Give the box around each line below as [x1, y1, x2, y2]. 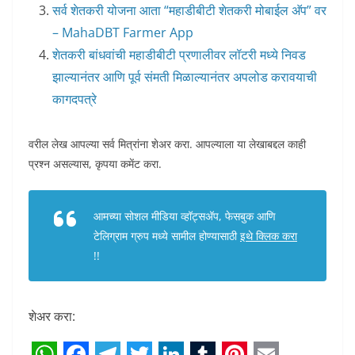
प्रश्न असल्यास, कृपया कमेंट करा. [29, 156, 162, 171]
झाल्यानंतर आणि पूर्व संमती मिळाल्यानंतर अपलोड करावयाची [52, 68, 317, 86]
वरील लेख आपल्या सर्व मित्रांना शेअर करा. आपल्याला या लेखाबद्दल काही [29, 136, 306, 151]
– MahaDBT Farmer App [52, 24, 193, 41]
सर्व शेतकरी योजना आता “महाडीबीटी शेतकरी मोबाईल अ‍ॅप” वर [52, 2, 326, 19]
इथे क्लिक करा [240, 228, 297, 243]
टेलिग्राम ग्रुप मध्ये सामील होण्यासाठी [94, 228, 240, 243]
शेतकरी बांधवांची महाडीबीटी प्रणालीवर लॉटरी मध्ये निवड [52, 46, 306, 63]
